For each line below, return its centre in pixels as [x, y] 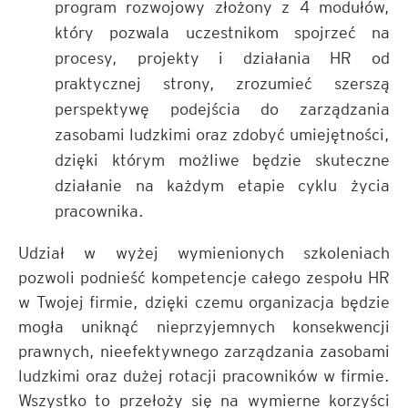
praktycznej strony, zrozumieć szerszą [222, 83]
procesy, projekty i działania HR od [222, 57]
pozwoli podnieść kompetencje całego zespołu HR [204, 277]
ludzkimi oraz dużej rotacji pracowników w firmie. [204, 375]
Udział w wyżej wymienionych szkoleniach [204, 252]
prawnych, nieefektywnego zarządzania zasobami [204, 351]
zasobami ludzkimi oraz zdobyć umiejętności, [222, 134]
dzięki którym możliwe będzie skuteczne [222, 159]
